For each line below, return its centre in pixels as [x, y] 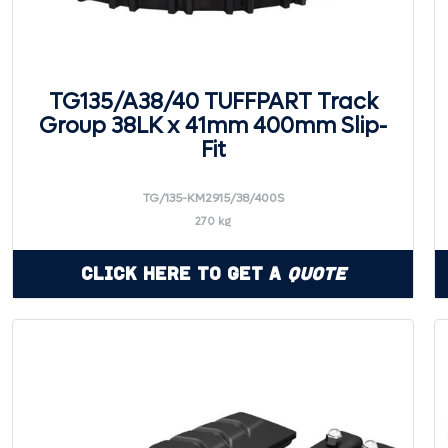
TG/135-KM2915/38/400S [213, 198]
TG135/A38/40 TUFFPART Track [213, 102]
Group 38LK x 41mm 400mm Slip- [213, 126]
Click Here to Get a [183, 273]
